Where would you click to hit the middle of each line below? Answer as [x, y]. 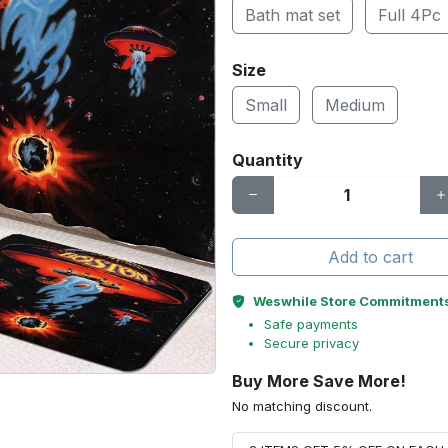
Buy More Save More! [319, 381]
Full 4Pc [409, 15]
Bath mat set [292, 15]
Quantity [267, 160]
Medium [355, 105]
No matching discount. [302, 406]
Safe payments [311, 324]
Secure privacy [311, 343]
